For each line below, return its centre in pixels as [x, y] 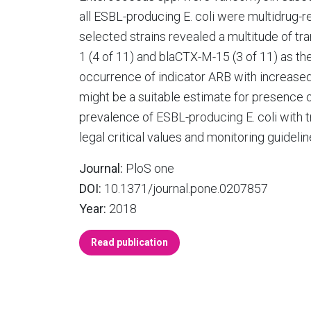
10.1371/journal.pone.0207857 [185, 188]
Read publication [129, 242]
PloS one [149, 168]
